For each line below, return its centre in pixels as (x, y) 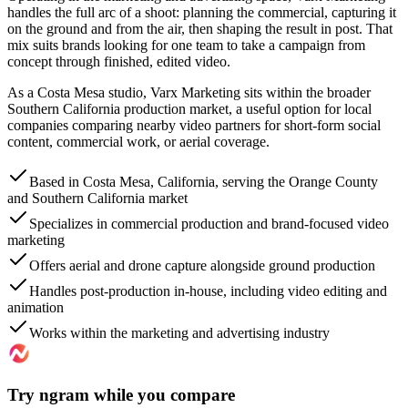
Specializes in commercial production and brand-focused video (209, 223)
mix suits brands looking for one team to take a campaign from (186, 45)
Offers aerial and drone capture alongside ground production (202, 265)
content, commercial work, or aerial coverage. (138, 141)
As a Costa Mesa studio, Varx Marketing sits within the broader (189, 92)
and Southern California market (97, 198)
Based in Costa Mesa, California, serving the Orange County (204, 181)
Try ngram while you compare (121, 395)
